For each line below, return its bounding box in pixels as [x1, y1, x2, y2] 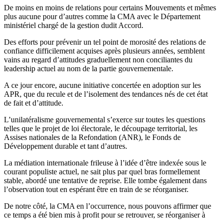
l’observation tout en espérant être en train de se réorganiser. [4, 185, 189, 193]
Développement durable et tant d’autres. [4, 141, 127, 150]
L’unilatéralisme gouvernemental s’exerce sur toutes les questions [4, 115, 205, 124]
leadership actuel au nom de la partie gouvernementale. [4, 64, 173, 73]
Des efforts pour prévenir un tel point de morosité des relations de [4, 37, 206, 46]
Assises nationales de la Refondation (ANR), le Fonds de [4, 133, 181, 141]
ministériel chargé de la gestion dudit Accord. [4, 21, 143, 29]
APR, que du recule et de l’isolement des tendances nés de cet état [4, 89, 208, 98]
